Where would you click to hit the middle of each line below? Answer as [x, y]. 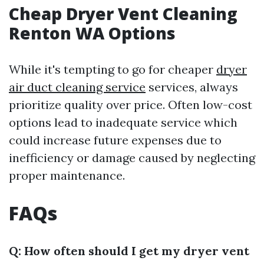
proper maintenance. [67, 175]
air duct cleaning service [77, 87]
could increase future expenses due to [115, 140]
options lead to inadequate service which [123, 122]
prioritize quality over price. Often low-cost [131, 105]
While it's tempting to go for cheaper [113, 69]
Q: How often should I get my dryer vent [129, 251]
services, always [192, 87]
